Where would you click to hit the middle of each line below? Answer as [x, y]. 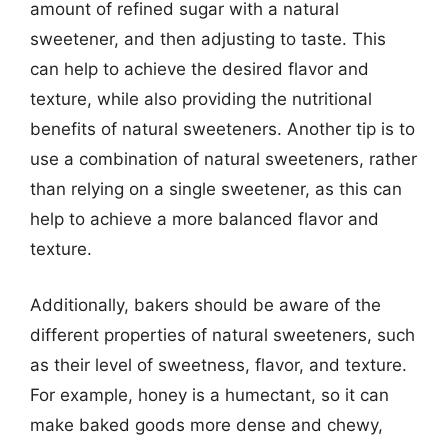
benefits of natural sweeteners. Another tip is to [222, 129]
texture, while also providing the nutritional [201, 99]
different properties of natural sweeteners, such [222, 334]
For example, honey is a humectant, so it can [209, 394]
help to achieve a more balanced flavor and [204, 219]
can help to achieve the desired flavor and [199, 69]
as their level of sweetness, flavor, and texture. [218, 364]
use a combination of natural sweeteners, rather [223, 159]
